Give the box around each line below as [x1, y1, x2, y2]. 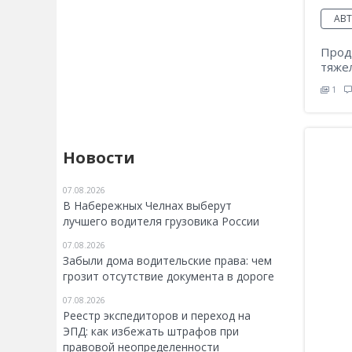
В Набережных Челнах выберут [63, 198, 232, 213]
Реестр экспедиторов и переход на [63, 308, 251, 323]
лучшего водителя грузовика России [63, 214, 259, 229]
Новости [63, 147, 135, 168]
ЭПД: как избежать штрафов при [63, 324, 239, 339]
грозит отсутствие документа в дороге [63, 269, 274, 284]
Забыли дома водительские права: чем [63, 253, 272, 268]
